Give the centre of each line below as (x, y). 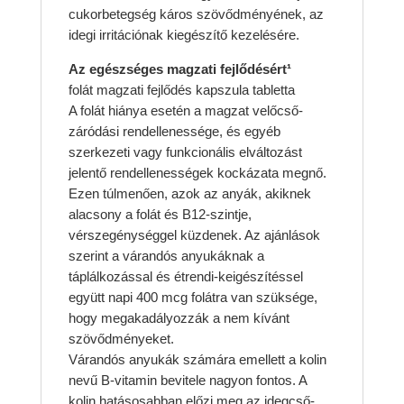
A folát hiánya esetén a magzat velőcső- (185, 111)
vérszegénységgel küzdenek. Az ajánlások (194, 235)
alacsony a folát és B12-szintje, (160, 215)
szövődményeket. (121, 339)
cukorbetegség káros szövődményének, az (196, 14)
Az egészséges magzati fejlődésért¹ (179, 69)
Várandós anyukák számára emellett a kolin (197, 360)
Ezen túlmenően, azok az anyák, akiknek (189, 194)
